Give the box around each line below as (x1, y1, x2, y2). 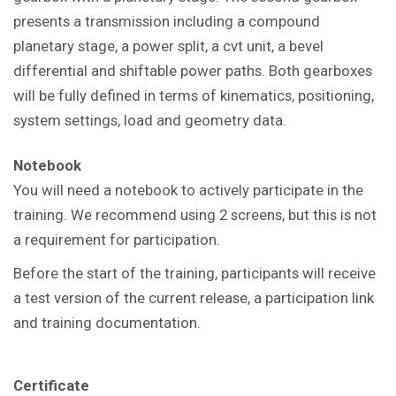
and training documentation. (13, 313, 201, 331)
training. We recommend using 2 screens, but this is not (13, 205, 377, 224)
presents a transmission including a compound (13, 11, 320, 30)
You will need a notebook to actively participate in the (13, 180, 363, 199)
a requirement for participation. (13, 230, 220, 248)
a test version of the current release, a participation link (13, 288, 374, 307)
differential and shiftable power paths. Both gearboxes (13, 61, 372, 80)
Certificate (13, 376, 89, 394)
